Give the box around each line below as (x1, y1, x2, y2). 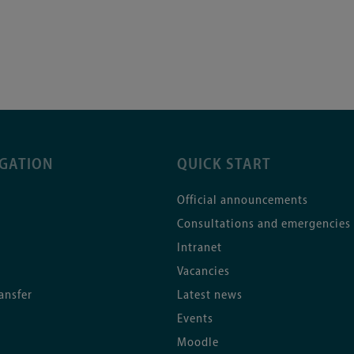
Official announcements (177, 194, 308, 207)
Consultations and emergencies (177, 217, 351, 231)
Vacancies (177, 265, 230, 278)
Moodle (177, 336, 219, 349)
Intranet (177, 241, 222, 254)
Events (177, 312, 213, 326)
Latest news (177, 288, 243, 302)
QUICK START (177, 156, 271, 173)
